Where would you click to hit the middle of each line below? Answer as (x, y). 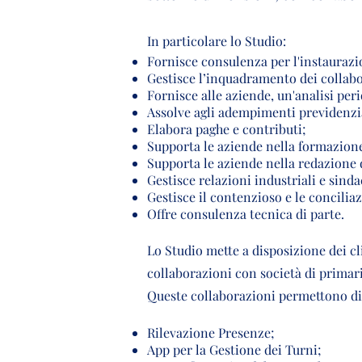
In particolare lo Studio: (217, 41)
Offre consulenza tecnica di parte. (246, 214)
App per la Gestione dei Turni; (234, 349)
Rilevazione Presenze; (211, 333)
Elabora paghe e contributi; (227, 129)
